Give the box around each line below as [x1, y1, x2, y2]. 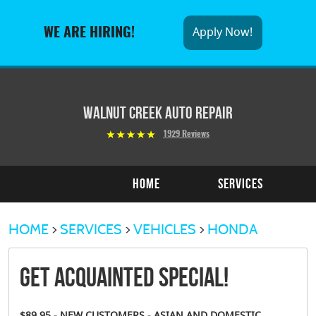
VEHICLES [133, 221, 196, 238]
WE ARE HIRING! [44, 25, 135, 40]
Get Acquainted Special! [20, 262, 229, 293]
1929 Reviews [163, 130, 209, 139]
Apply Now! [193, 23, 253, 42]
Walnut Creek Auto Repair [83, 104, 233, 123]
